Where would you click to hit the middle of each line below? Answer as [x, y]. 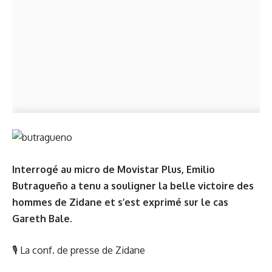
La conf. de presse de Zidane [83, 250]
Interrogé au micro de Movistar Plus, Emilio [114, 169]
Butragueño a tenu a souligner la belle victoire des [133, 185]
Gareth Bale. [42, 218]
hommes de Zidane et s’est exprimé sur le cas [120, 202]
